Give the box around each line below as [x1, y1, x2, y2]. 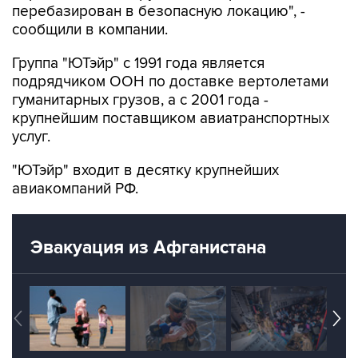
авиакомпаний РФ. [12, 180, 138, 199]
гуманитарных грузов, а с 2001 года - [12, 91, 268, 110]
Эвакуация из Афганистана [30, 237, 266, 260]
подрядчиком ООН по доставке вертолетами [12, 73, 328, 92]
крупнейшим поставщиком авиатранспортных [12, 109, 329, 129]
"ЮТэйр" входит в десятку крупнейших [12, 161, 279, 181]
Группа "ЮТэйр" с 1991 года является [12, 54, 265, 74]
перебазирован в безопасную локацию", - [12, 2, 305, 22]
